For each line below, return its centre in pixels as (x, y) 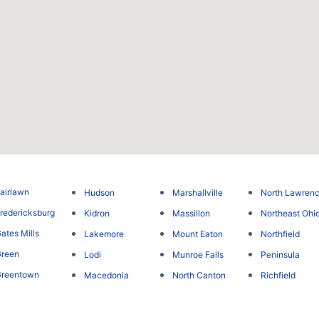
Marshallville (197, 192)
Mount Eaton (197, 234)
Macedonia (106, 275)
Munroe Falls (198, 254)
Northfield (281, 234)
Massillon (191, 213)
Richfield (278, 276)
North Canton (199, 275)
